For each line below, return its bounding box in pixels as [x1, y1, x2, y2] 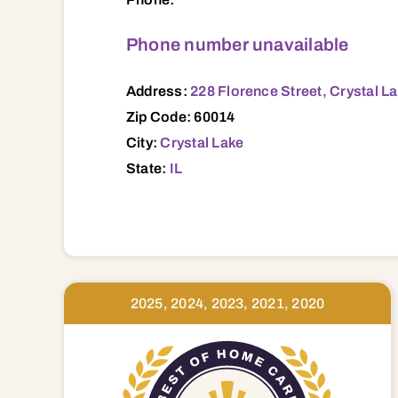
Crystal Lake [160, 134, 244, 150]
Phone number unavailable [125, 34, 349, 54]
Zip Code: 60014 [125, 108, 235, 124]
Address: [125, 83, 191, 99]
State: [125, 160, 170, 176]
